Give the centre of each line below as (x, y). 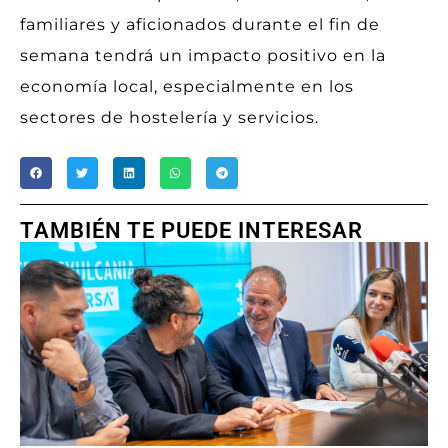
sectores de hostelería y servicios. (169, 117)
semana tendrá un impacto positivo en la (203, 55)
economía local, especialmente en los (187, 86)
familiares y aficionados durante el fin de (200, 24)
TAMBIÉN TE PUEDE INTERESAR (191, 230)
